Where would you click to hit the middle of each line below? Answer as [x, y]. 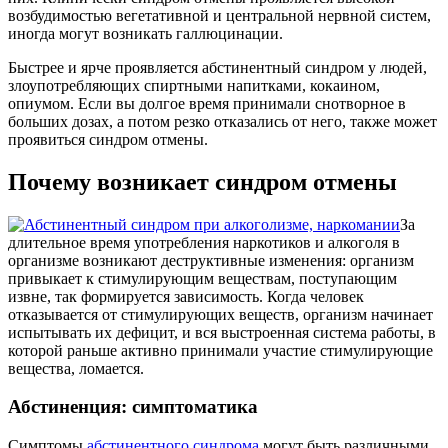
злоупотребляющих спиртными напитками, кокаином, [194, 85]
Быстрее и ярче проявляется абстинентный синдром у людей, [217, 67]
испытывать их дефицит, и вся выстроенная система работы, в [222, 332]
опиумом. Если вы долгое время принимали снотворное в [207, 103]
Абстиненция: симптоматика [133, 407]
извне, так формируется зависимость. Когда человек [186, 296]
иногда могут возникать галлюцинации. [145, 33]
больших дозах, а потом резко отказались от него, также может [222, 121]
